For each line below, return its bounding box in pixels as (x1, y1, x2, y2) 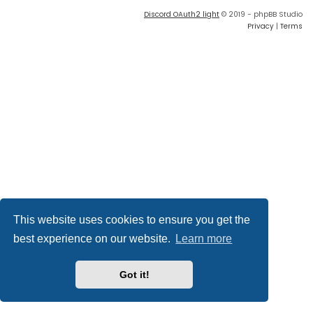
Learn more (175, 233, 233, 245)
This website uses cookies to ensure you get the (13, 213, 251, 226)
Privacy (247, 21, 274, 32)
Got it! (119, 269, 150, 281)
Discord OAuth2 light (144, 9, 219, 20)
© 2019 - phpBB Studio (219, 9, 303, 20)
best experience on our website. (13, 233, 174, 245)
